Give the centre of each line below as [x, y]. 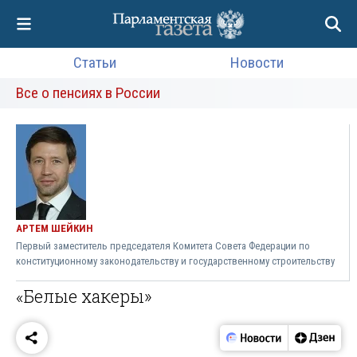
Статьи [94, 63]
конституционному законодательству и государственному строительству [175, 261]
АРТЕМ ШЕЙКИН [55, 228]
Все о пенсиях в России [88, 93]
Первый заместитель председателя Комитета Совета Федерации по [163, 246]
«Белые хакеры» [84, 296]
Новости [257, 63]
